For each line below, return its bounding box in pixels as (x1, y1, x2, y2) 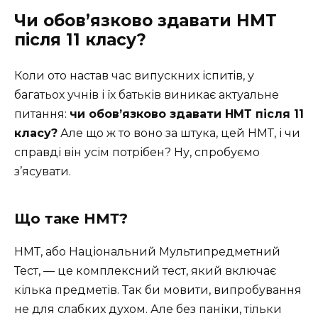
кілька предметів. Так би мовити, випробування (14, 283, 302, 297)
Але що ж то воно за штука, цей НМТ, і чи (57, 126, 300, 140)
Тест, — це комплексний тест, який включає (14, 263, 276, 278)
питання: (14, 106, 70, 121)
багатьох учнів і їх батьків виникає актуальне (14, 87, 279, 102)
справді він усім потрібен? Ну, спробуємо (14, 145, 260, 159)
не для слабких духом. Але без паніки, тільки (14, 302, 282, 316)
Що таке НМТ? (14, 209, 128, 227)
